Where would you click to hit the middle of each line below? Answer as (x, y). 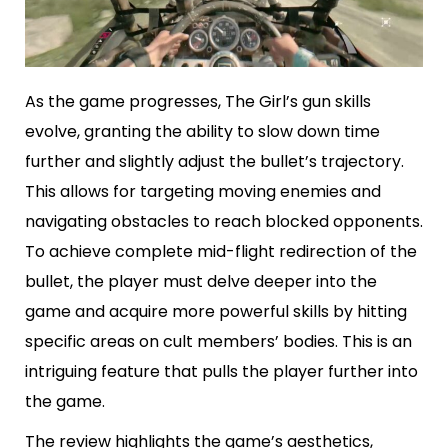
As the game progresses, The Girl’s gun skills (198, 102)
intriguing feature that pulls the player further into (221, 372)
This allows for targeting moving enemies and (203, 192)
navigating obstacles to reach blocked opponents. (224, 222)
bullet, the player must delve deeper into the (201, 282)
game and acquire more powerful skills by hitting (216, 312)
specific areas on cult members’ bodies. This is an (218, 342)
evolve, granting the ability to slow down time (202, 132)
